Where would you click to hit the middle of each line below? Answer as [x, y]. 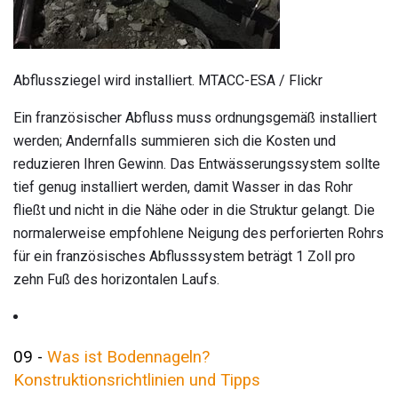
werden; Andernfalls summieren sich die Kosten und [175, 141]
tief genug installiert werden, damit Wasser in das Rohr [183, 187]
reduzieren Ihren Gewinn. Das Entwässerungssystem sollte [197, 164]
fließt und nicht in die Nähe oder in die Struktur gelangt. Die [194, 211]
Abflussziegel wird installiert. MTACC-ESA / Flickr [168, 81]
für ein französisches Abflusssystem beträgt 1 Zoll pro [184, 257]
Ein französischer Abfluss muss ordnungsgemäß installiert [195, 118]
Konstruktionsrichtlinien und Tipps [137, 381]
